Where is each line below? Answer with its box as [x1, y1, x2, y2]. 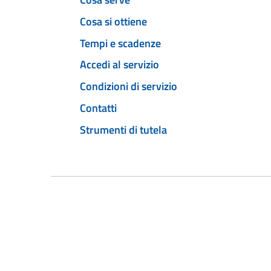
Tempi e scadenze [80, 34, 161, 51]
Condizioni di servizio [80, 78, 177, 95]
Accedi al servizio [80, 56, 159, 73]
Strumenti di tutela [80, 121, 167, 138]
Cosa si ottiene [80, 13, 147, 30]
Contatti [80, 99, 117, 116]
